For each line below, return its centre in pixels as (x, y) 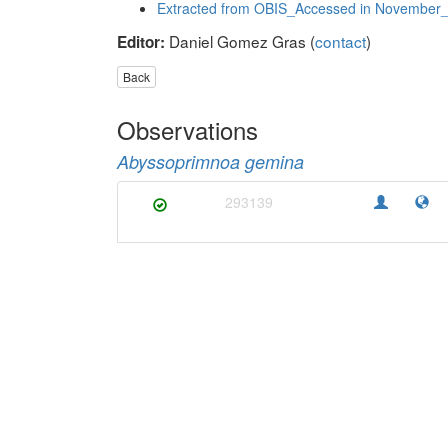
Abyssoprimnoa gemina (210, 162)
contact (340, 41)
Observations (187, 130)
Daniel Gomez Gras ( (240, 41)
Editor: (141, 42)
